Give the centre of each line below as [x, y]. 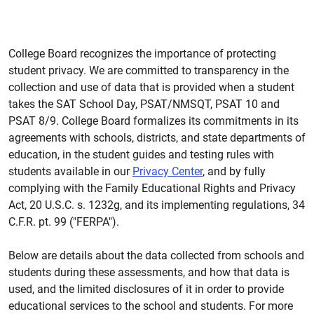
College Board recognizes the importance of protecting [142, 54]
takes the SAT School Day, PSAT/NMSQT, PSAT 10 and [144, 104]
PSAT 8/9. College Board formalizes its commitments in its [153, 121]
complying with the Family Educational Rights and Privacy [152, 188]
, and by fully [234, 171]
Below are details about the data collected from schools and [156, 255]
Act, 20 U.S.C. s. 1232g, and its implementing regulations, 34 [157, 205]
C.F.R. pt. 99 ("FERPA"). [64, 222]
